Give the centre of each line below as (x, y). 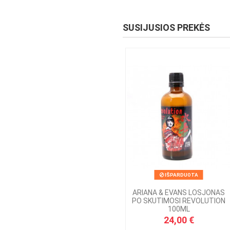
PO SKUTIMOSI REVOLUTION (179, 200)
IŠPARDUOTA (181, 175)
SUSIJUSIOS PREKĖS (166, 28)
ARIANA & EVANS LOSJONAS (179, 192)
